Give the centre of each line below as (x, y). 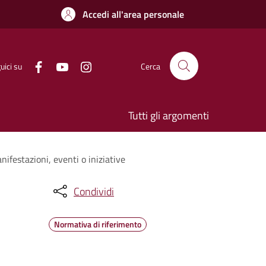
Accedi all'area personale (133, 14)
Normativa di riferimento (98, 224)
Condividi (94, 191)
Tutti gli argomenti (169, 115)
